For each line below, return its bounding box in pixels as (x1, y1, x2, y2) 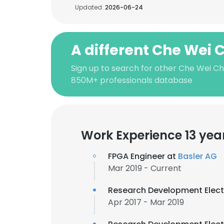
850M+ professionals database (71, 74, 192, 86)
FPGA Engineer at (108, 150, 178, 162)
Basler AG (178, 150, 217, 162)
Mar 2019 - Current (108, 162, 181, 174)
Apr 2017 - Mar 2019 (108, 196, 184, 208)
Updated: (75, 3, 105, 11)
